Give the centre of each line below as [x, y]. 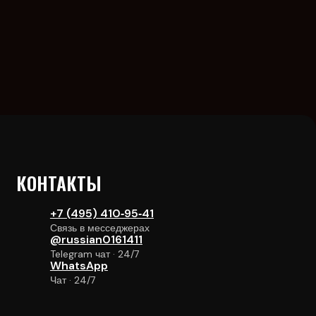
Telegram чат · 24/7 [94, 254]
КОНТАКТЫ [59, 183]
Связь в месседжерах [99, 228]
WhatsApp [79, 266]
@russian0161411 [96, 239]
